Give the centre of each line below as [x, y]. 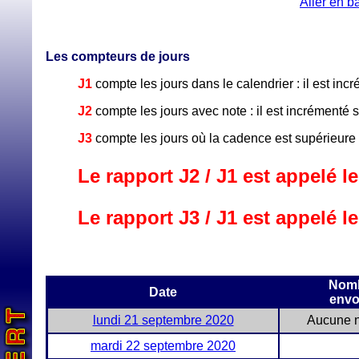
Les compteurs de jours [118, 56]
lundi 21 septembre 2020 [163, 320]
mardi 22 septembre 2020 [163, 346]
